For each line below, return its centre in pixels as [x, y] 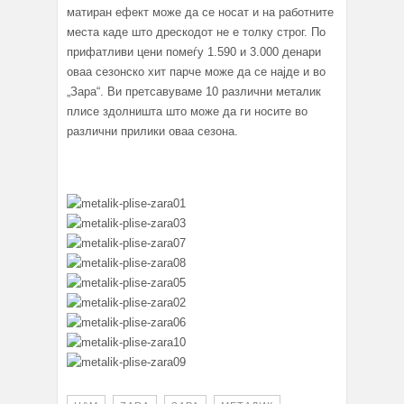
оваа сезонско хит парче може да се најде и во [196, 72]
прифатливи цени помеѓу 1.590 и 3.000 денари [194, 52]
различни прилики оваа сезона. [152, 132]
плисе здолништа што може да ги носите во [187, 112]
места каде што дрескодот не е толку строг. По [196, 32]
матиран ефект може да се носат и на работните [200, 13]
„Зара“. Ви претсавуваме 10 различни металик [194, 92]
